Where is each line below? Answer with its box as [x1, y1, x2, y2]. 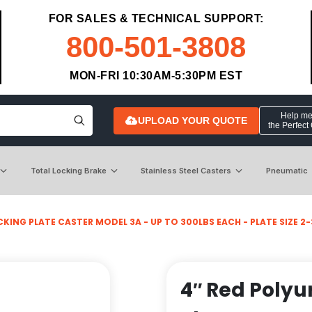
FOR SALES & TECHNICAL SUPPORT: [48, 13, 264, 24]
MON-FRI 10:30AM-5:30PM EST [70, 70, 242, 81]
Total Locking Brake [30, 165, 107, 175]
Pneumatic [265, 165, 308, 175]
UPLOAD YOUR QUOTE [137, 114, 247, 126]
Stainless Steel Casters [141, 165, 232, 175]
